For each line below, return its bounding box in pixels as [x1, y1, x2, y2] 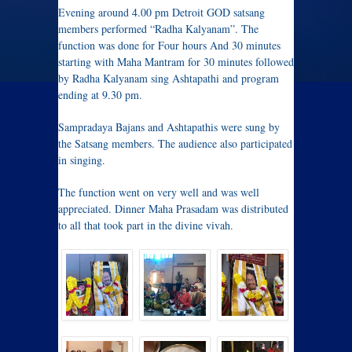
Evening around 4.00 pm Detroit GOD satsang [58, 5, 265, 20]
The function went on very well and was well [58, 185, 259, 200]
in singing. [58, 152, 105, 167]
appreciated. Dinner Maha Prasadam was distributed [58, 201, 288, 216]
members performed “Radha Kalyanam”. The [58, 21, 258, 36]
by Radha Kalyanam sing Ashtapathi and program [58, 71, 279, 86]
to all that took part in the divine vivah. [58, 218, 233, 233]
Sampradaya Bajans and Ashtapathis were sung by [58, 119, 280, 134]
